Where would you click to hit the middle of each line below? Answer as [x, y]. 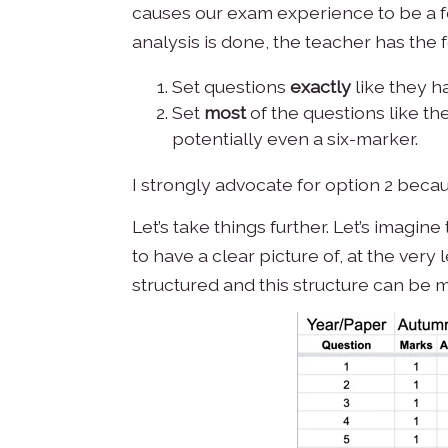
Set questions [231, 86]
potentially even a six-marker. [295, 138]
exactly [320, 86]
